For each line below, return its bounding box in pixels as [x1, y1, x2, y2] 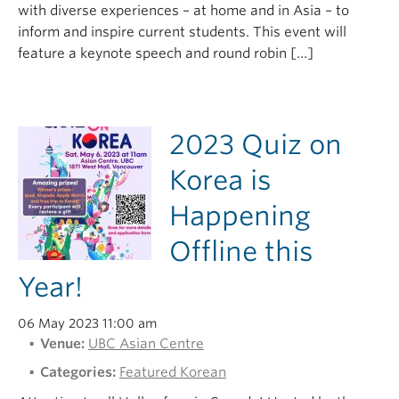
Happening [169, 199, 311, 232]
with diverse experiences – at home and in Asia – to [18, 3, 349, 19]
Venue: [40, 336, 85, 352]
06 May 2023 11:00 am [18, 316, 157, 330]
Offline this [169, 235, 313, 267]
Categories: [40, 364, 116, 380]
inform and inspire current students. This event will [18, 24, 346, 40]
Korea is [169, 164, 272, 196]
